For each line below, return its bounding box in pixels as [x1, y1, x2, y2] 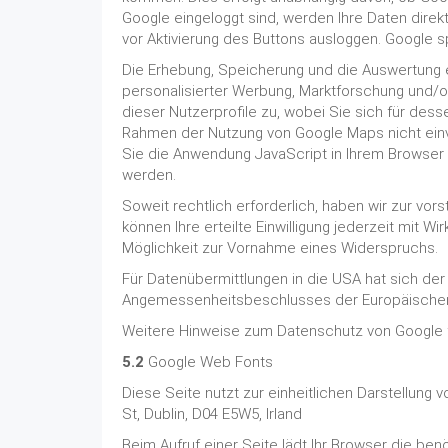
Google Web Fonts [144, 353, 273, 371]
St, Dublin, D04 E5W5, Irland [122, 405, 302, 423]
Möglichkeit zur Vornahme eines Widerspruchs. [122, 239, 438, 257]
